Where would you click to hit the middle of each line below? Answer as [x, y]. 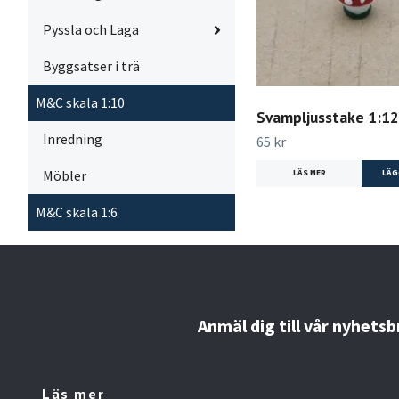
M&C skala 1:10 [80, 102]
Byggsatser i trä [91, 66]
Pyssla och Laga [91, 29]
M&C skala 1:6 [77, 212]
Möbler [65, 175]
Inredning [73, 139]
